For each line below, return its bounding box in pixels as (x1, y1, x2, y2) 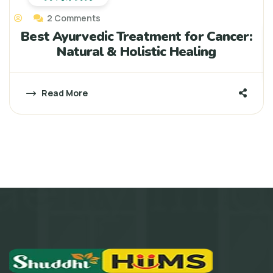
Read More (40, 87, 88, 99)
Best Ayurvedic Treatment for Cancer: (21, 27, 252, 46)
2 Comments (45, 12, 101, 24)
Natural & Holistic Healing (57, 42, 216, 61)
